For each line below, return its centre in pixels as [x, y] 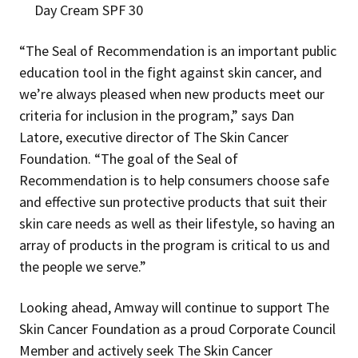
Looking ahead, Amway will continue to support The [174, 307]
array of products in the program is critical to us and [175, 245]
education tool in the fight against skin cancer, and [171, 72]
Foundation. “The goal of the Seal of [129, 158]
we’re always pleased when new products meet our [172, 93]
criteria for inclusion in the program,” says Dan [157, 115]
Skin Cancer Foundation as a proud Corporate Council [177, 328]
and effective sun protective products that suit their [173, 201]
